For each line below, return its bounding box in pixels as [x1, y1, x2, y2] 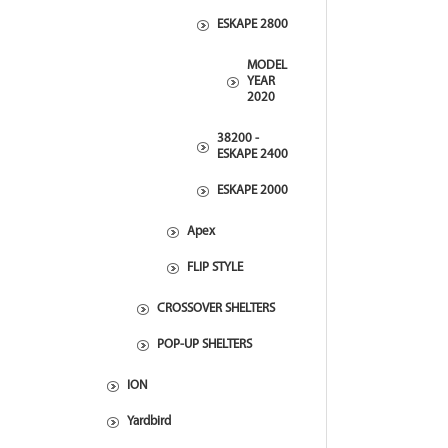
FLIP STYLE [187, 261, 243, 274]
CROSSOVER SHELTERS [157, 302, 275, 315]
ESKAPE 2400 [217, 148, 288, 161]
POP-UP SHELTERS [157, 338, 252, 351]
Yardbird [127, 415, 171, 428]
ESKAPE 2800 [217, 18, 288, 31]
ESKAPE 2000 [217, 184, 288, 197]
